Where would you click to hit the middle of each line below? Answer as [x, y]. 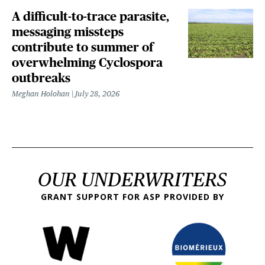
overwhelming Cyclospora [87, 62]
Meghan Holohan [41, 93]
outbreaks [41, 77]
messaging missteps [68, 31]
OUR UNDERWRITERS [132, 179]
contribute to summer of [83, 47]
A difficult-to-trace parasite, [91, 16]
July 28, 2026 [97, 93]
